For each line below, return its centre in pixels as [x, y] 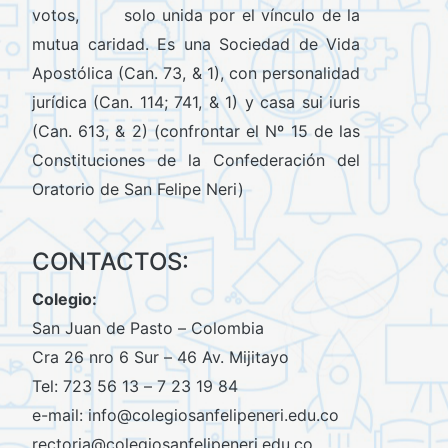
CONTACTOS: [110, 262]
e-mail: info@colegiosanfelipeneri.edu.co [185, 415]
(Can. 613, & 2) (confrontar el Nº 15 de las [196, 131]
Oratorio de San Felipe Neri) [138, 189]
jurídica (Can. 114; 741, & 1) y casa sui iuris [196, 102]
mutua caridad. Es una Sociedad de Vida [196, 44]
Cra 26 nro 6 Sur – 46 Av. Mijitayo [160, 357]
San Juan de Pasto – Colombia [148, 328]
